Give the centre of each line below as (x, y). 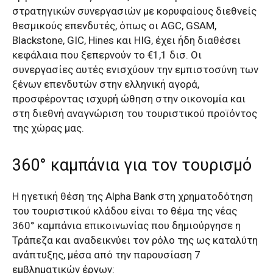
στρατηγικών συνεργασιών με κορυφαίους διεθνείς (134, 11)
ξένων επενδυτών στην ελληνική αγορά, (106, 84)
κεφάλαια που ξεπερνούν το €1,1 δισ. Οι (107, 55)
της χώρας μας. (48, 128)
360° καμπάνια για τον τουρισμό (132, 165)
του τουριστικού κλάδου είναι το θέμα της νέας (125, 211)
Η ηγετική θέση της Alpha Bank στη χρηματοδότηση (133, 196)
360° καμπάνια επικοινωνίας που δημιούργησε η (126, 225)
